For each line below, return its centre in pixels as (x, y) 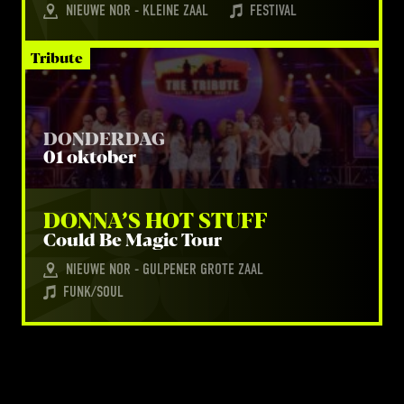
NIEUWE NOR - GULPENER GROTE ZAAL (165, 270)
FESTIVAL (273, 11)
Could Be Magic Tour (133, 240)
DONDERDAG (104, 139)
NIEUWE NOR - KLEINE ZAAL (137, 11)
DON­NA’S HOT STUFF (156, 221)
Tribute (57, 58)
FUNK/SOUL (93, 293)
